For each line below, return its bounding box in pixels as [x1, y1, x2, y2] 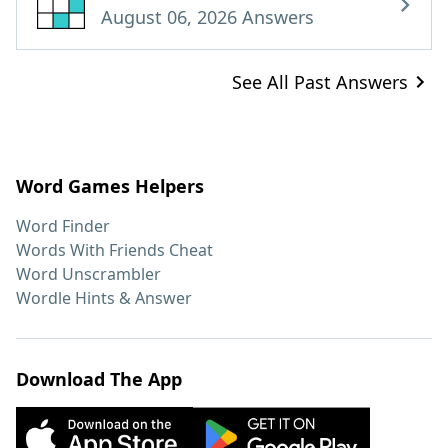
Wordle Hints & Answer [16, 287, 192, 309]
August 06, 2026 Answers [101, 5, 314, 29]
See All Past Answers [232, 70, 408, 94]
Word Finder [16, 215, 110, 237]
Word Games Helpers [16, 174, 204, 198]
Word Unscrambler [16, 263, 161, 285]
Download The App [16, 367, 182, 391]
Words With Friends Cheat [16, 239, 213, 261]
